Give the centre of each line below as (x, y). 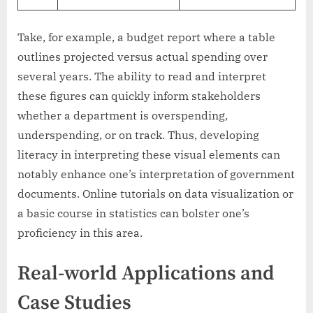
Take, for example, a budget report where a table (146, 37)
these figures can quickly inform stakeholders (139, 96)
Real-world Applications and (146, 274)
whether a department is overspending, (123, 116)
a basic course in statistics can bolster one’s (133, 213)
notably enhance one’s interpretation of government (156, 174)
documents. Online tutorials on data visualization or (155, 194)
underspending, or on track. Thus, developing (138, 135)
